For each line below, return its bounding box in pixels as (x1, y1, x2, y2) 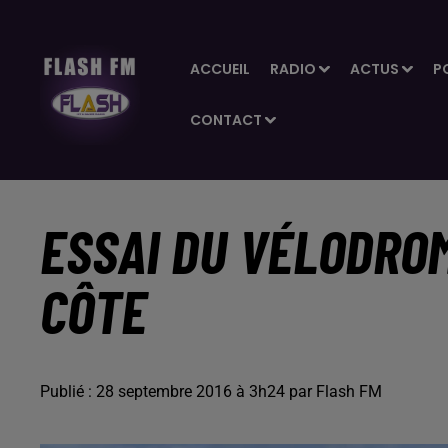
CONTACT (190, 110, 262, 130)
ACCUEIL (190, 59, 250, 79)
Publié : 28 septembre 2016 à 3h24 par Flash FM (40, 382, 382, 401)
